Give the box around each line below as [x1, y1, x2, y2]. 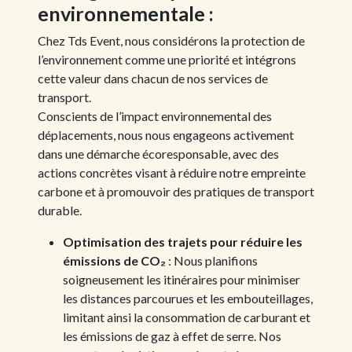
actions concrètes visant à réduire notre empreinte [38, 164, 306, 180]
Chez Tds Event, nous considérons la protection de [38, 32, 305, 48]
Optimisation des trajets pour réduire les [63, 233, 302, 249]
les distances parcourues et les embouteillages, [63, 290, 313, 306]
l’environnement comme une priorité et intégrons [38, 51, 296, 67]
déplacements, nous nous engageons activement [38, 126, 294, 142]
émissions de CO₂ [63, 252, 166, 268]
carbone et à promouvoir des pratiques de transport [38, 183, 314, 199]
